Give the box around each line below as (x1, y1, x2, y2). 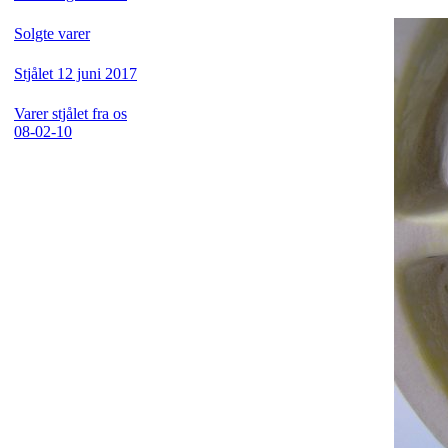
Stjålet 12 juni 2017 (14, 65, 137, 82)
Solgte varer (14, 25, 90, 42)
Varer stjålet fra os (14, 105, 127, 122)
